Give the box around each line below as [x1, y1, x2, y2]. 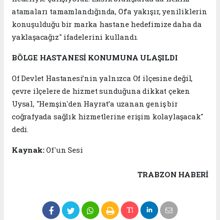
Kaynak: [12, 144, 45, 155]
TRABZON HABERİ [137, 169, 208, 179]
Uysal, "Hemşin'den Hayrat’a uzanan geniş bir [12, 98, 178, 109]
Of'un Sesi [44, 144, 83, 155]
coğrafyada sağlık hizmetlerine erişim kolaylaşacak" [12, 111, 204, 121]
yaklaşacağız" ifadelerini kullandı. [12, 31, 138, 42]
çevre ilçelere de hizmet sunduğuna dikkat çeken [12, 85, 190, 96]
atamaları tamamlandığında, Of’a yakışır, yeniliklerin [12, 6, 207, 16]
